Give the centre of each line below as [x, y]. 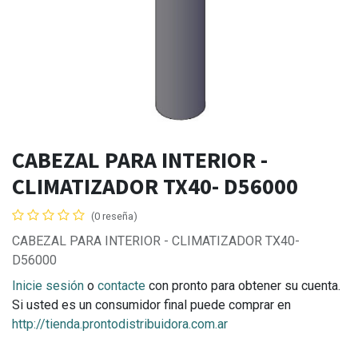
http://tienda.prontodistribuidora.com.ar [120, 324]
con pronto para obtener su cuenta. [243, 286]
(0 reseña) [114, 217]
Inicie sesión [48, 286]
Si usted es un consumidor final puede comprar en [151, 305]
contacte [121, 286]
